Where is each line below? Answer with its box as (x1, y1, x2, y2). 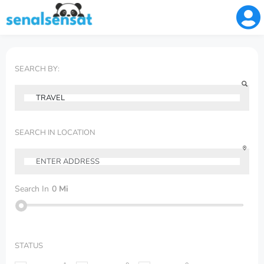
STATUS (15, 240, 43, 251)
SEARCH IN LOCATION (15, 127, 95, 138)
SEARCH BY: (15, 64, 60, 74)
